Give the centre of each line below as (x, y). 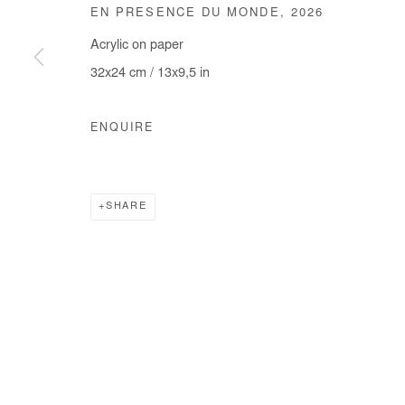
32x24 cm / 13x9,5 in (150, 74)
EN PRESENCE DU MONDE (185, 14)
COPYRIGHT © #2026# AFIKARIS (164, 27)
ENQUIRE (122, 128)
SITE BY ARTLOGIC (332, 27)
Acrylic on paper (137, 46)
